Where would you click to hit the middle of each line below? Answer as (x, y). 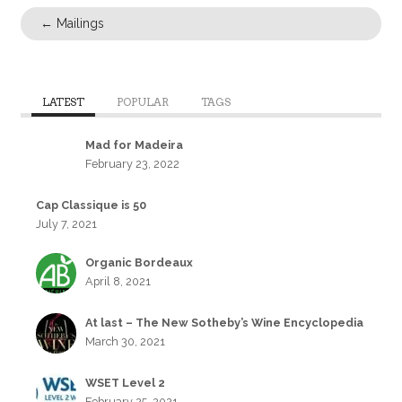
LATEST (63, 103)
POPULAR (142, 103)
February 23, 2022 (133, 164)
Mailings (79, 24)
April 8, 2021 (118, 281)
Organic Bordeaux (140, 262)
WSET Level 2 (126, 382)
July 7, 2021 (67, 224)
